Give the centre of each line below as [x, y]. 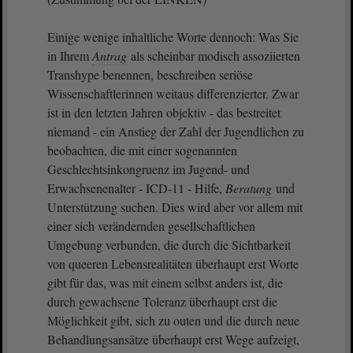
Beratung [249, 188]
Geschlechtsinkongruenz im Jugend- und [149, 169]
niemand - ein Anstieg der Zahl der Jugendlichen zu [176, 131]
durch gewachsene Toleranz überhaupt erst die [162, 301]
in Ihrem [70, 56]
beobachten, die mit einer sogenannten [142, 150]
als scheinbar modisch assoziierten [214, 56]
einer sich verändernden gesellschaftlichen [151, 226]
